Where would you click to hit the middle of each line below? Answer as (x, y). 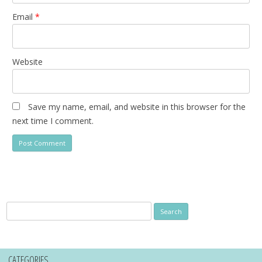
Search (18, 208)
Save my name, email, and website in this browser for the (137, 106)
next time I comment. (53, 120)
